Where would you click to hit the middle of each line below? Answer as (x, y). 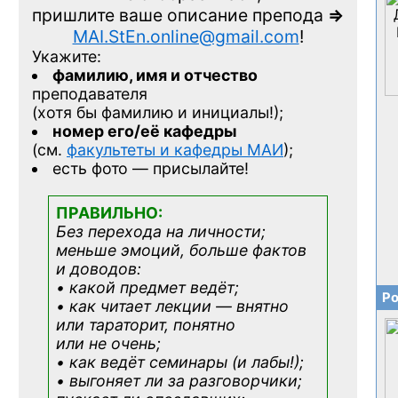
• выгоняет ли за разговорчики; (179, 381)
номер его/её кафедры (145, 131)
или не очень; (108, 344)
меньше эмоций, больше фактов (181, 251)
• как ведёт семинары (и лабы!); (180, 362)
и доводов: (99, 269)
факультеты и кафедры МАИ (175, 150)
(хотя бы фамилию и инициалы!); (158, 113)
